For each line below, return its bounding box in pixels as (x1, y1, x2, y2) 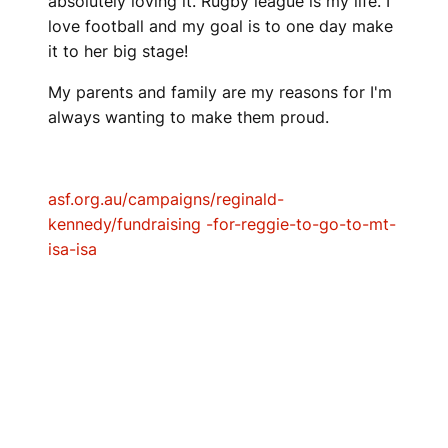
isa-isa (48, 239, 97, 259)
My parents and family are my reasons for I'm (48, 82, 392, 102)
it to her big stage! (48, 41, 188, 61)
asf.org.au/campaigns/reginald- (48, 189, 284, 209)
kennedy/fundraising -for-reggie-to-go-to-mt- (48, 214, 396, 234)
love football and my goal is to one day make (48, 16, 393, 36)
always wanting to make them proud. (48, 107, 329, 127)
